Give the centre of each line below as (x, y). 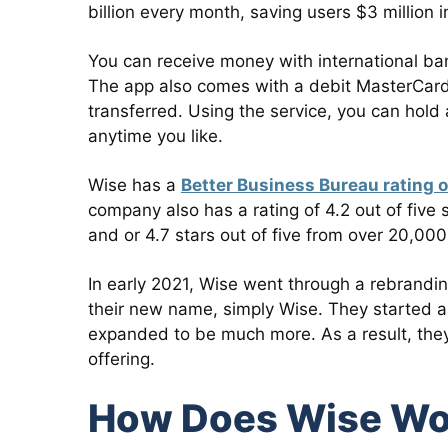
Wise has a (134, 185)
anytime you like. (155, 136)
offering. (121, 359)
